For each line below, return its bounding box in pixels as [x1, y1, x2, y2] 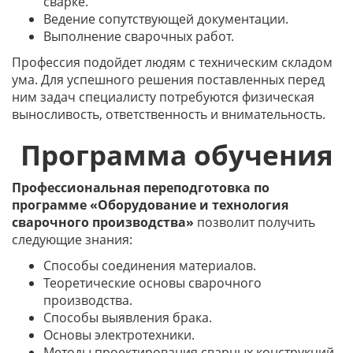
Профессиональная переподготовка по [12, 179, 269, 196]
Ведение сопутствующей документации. [43, 10, 288, 28]
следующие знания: [12, 231, 132, 248]
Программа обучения [20, 136, 333, 173]
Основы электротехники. [43, 326, 195, 344]
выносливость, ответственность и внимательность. [12, 106, 325, 123]
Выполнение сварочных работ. [43, 28, 234, 45]
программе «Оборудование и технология [12, 196, 288, 214]
